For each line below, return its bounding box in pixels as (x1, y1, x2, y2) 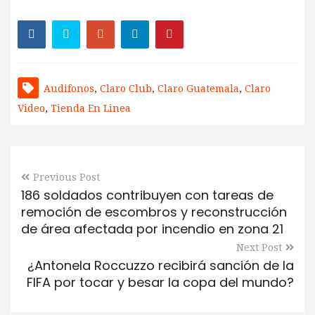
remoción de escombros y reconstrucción (21, 202, 287, 221)
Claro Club (100, 82, 152, 94)
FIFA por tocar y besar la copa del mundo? (27, 273, 294, 291)
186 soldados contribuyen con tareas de (21, 186, 274, 204)
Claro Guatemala (157, 82, 239, 94)
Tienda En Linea (51, 102, 131, 114)
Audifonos (44, 82, 94, 94)
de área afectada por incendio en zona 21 (21, 219, 283, 238)
